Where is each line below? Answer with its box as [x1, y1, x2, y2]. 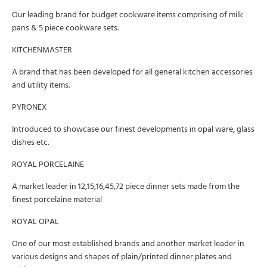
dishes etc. [12, 136, 49, 149]
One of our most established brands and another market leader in [12, 238, 244, 250]
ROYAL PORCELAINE [12, 159, 84, 171]
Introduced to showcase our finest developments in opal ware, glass [12, 123, 254, 136]
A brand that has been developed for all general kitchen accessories [12, 66, 253, 79]
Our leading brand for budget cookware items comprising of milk [12, 9, 243, 21]
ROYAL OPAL [12, 216, 59, 228]
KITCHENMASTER [12, 44, 72, 57]
